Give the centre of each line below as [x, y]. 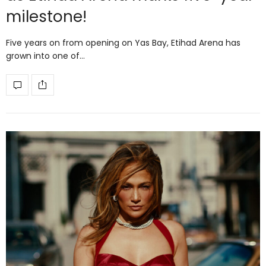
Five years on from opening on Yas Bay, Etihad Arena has [123, 42]
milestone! [46, 16]
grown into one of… [45, 56]
